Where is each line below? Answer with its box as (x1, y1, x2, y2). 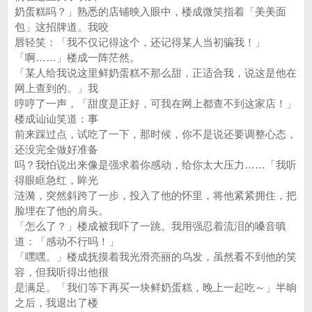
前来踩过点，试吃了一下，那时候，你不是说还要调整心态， (15, 128, 297, 140)
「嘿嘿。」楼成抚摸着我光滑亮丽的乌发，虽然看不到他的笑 (15, 251, 297, 263)
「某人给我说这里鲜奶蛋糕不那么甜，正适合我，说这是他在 (15, 67, 297, 79)
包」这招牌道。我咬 (15, 21, 109, 33)
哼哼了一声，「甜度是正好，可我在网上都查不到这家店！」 (15, 97, 297, 109)
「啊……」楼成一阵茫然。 (15, 52, 140, 63)
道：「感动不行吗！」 (15, 235, 119, 247)
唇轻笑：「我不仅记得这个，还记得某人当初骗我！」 (15, 36, 265, 48)
